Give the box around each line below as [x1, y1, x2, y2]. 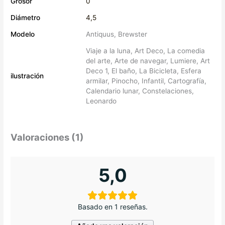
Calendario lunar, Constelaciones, [86, 86, 194, 95]
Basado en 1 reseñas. [77, 202, 148, 211]
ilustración [11, 71, 44, 80]
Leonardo [86, 96, 117, 105]
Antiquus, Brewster [86, 30, 148, 38]
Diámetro [11, 13, 41, 22]
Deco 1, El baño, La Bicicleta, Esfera [86, 66, 202, 75]
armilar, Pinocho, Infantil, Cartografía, [86, 76, 207, 85]
